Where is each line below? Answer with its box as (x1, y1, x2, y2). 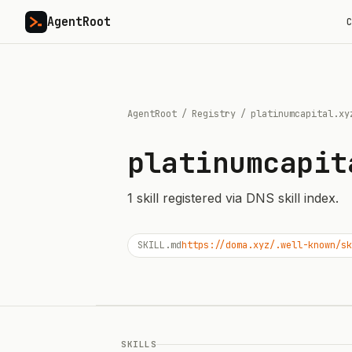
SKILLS (121, 339, 156, 350)
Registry (192, 108, 236, 120)
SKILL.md (137, 239, 181, 251)
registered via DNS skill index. (159, 190, 339, 206)
